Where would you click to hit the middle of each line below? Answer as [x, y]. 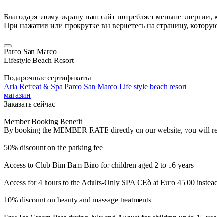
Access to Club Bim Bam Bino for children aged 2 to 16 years [99, 165]
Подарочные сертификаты [47, 78]
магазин [17, 95]
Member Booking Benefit [43, 121]
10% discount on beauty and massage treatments [77, 200]
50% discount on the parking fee [53, 147]
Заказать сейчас [30, 104]
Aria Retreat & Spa [33, 86]
